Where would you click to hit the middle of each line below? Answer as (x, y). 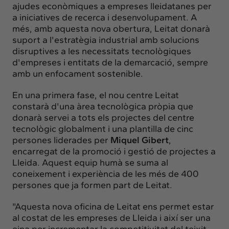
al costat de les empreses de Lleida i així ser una (111, 217)
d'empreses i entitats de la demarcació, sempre (110, 62)
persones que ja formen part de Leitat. (92, 185)
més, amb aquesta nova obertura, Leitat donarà (111, 28)
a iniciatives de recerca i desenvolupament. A (105, 17)
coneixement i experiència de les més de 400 (106, 174)
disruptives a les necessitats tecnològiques (102, 51)
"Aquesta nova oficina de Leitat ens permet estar (113, 206)
